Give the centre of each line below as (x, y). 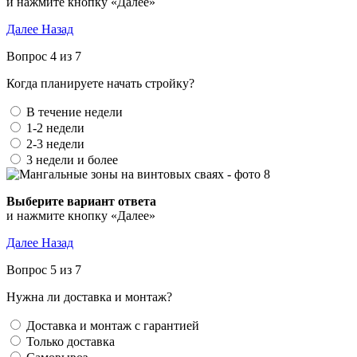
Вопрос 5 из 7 (44, 270)
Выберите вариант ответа (81, 201)
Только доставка (71, 341)
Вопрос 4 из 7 (44, 56)
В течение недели (75, 112)
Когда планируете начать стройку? (100, 83)
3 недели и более (72, 160)
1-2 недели (55, 128)
